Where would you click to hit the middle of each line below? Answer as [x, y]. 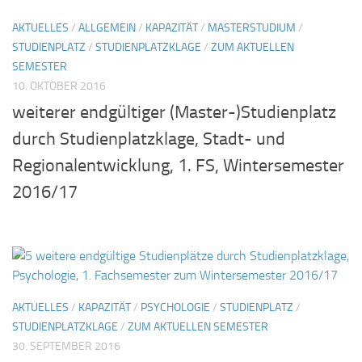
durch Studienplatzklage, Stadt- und [149, 139]
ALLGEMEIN [107, 27]
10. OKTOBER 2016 [59, 86]
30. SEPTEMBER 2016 [66, 346]
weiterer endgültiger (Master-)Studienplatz [174, 112]
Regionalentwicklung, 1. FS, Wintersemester [178, 165]
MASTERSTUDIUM [252, 27]
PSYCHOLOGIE [175, 307]
